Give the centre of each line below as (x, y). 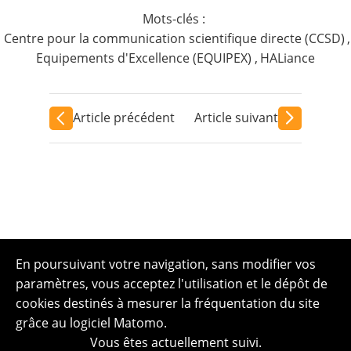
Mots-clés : (175, 18)
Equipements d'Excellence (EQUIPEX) (144, 58)
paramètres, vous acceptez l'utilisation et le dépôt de (172, 284)
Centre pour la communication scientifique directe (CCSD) (174, 38)
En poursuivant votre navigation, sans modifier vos (166, 264)
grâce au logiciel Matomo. (91, 323)
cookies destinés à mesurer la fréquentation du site (168, 303)
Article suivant (237, 118)
